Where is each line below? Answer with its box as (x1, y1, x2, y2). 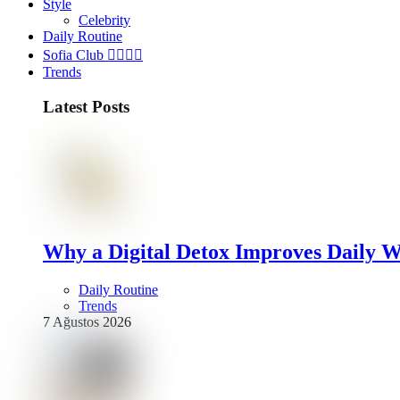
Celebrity (79, 12, 130, 29)
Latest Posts (43, 96, 129, 116)
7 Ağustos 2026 (43, 313, 131, 329)
